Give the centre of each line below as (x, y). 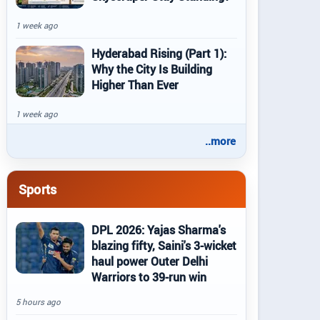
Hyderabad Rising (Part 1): (159, 54)
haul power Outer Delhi (150, 261)
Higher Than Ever (135, 85)
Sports (38, 189)
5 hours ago (38, 302)
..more (220, 141)
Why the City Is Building (152, 69)
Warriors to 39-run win (149, 277)
